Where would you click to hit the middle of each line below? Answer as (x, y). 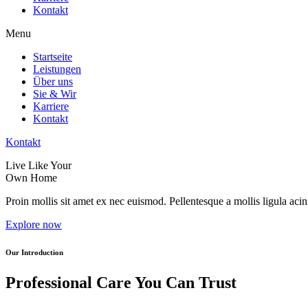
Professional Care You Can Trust (121, 282)
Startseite (53, 57)
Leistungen (57, 69)
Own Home (31, 178)
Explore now (34, 224)
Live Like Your (38, 165)
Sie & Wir (55, 94)
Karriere (51, 106)
